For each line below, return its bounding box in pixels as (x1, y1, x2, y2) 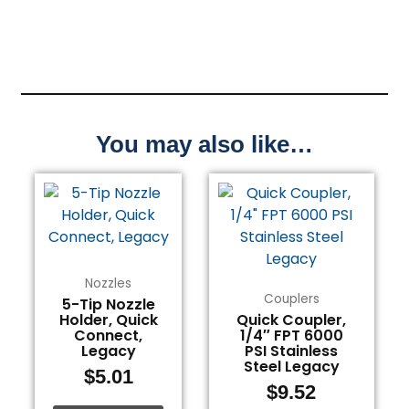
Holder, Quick (58, 309, 158, 331)
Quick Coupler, (236, 309, 347, 331)
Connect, (74, 325, 143, 347)
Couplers (263, 289, 320, 308)
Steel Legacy (243, 356, 340, 378)
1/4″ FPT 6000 (239, 325, 343, 347)
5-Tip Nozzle (61, 294, 155, 316)
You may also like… (96, 130, 313, 158)
